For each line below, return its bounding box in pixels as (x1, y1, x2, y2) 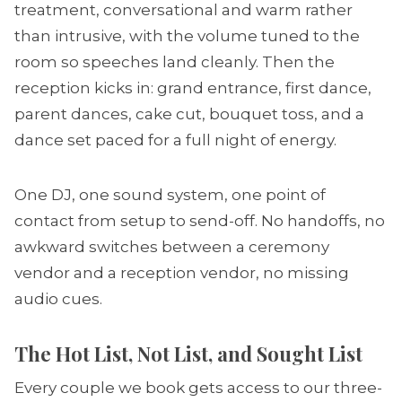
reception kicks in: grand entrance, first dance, (14, 79, 371, 97)
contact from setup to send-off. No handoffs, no (14, 212, 385, 230)
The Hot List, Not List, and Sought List (14, 340, 363, 367)
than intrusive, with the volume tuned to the (14, 27, 360, 45)
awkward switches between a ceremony (14, 238, 329, 256)
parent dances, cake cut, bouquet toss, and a (14, 105, 364, 123)
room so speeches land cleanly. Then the (14, 53, 335, 71)
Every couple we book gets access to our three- (14, 379, 382, 397)
